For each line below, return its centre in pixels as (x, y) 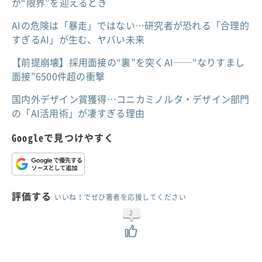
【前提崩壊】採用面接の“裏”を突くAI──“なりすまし (128, 62)
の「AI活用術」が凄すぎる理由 (78, 113)
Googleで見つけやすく (63, 137)
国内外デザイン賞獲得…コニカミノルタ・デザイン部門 (131, 99)
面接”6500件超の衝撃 (58, 76)
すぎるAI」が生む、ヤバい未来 (78, 39)
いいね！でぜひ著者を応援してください (120, 197)
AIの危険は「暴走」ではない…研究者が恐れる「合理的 (131, 25)
